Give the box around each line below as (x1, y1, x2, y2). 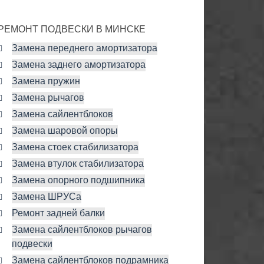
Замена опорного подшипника (12, 174, 145, 186)
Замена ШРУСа (12, 191, 81, 203)
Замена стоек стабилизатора (12, 141, 138, 153)
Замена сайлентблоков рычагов (12, 224, 152, 236)
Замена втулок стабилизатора (12, 158, 144, 170)
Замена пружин (12, 75, 80, 87)
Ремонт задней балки (12, 207, 105, 219)
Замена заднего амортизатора (12, 59, 146, 71)
